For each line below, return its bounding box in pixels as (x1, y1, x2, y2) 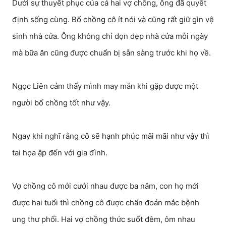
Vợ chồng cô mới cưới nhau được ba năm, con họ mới (12, 181, 199, 191)
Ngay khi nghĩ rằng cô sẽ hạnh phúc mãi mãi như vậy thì (12, 131, 209, 141)
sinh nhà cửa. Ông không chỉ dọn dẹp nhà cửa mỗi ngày (12, 31, 208, 41)
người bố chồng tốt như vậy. (12, 98, 110, 107)
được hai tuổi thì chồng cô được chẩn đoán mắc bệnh (12, 198, 199, 207)
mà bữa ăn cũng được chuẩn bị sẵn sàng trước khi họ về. (12, 48, 211, 58)
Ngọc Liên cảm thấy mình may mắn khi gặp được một (12, 81, 198, 91)
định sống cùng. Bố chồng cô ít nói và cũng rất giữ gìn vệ (12, 15, 214, 24)
